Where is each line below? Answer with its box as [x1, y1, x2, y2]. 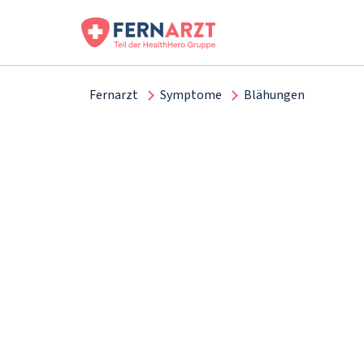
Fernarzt [89, 86, 138, 104]
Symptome [160, 86, 222, 104]
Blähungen [244, 86, 305, 104]
